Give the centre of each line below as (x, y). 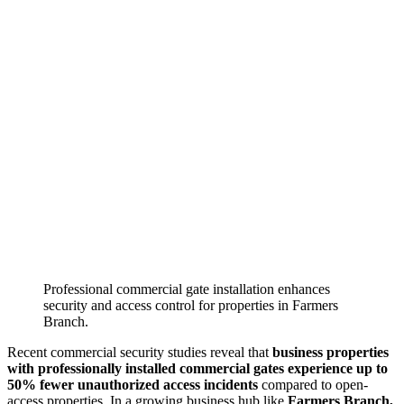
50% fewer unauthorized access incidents (133, 384)
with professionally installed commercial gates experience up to (197, 368)
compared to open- (313, 384)
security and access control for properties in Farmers (191, 305)
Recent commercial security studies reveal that (140, 352)
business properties (331, 352)
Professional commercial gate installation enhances (187, 289)
